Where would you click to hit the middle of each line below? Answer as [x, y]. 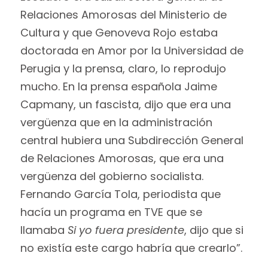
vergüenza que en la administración [116, 122]
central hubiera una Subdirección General [132, 140]
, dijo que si [214, 230]
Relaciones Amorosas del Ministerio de [123, 14]
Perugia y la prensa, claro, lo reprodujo [123, 68]
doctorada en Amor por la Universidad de [132, 50]
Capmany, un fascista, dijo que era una [125, 104]
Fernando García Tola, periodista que [120, 194]
